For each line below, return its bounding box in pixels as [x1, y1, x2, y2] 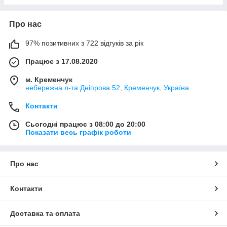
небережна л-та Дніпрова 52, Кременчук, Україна [25, 83, 189, 92]
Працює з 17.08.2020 [25, 57, 98, 65]
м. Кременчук [25, 75, 72, 84]
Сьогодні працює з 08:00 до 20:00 [25, 120, 145, 128]
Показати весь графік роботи [25, 128, 131, 136]
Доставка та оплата [10, 209, 80, 217]
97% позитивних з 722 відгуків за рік [25, 39, 143, 47]
